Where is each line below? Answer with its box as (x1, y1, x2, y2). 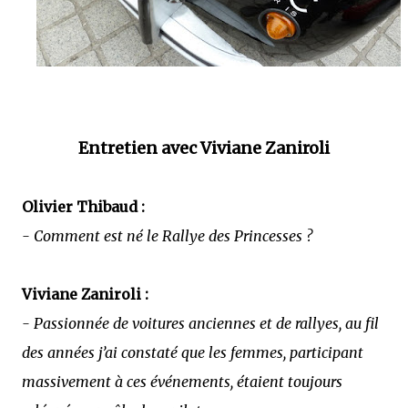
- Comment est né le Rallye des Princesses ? (22, 226, 312, 245)
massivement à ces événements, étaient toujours (22, 372, 342, 391)
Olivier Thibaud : (22, 197, 145, 216)
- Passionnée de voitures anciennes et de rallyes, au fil (22, 313, 379, 332)
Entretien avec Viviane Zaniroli (78, 137, 330, 158)
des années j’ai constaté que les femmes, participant (22, 342, 363, 362)
